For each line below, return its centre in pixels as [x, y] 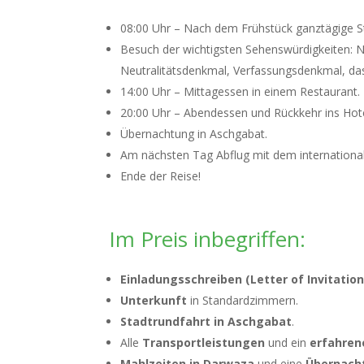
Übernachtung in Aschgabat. [194, 134]
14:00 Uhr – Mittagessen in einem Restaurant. [240, 91]
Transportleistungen [204, 342]
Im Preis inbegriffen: [208, 239]
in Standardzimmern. [243, 300]
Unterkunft [154, 300]
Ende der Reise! [161, 176]
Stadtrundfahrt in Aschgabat [206, 321]
